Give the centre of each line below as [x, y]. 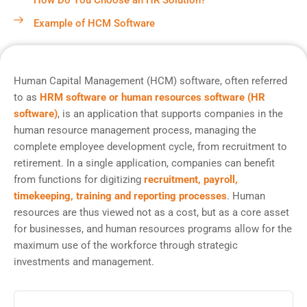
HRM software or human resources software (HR [152, 97]
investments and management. [84, 262]
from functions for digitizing [79, 180]
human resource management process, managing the [135, 130]
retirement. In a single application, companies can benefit [144, 163]
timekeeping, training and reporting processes [120, 196]
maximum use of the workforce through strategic [126, 245]
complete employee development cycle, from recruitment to [150, 147]
